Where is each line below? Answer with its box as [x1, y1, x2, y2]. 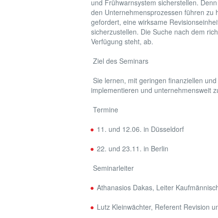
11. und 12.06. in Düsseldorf [97, 124, 184, 134]
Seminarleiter [91, 163, 134, 173]
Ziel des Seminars [91, 56, 148, 66]
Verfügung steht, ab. [91, 36, 153, 46]
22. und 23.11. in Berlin [97, 144, 168, 153]
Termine [91, 105, 118, 114]
